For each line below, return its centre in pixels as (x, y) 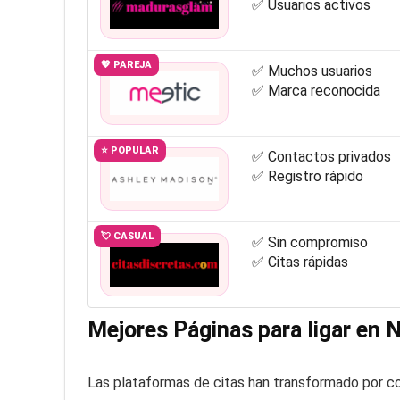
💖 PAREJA (126, 65)
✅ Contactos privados (321, 157)
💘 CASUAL (127, 237)
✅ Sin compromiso (309, 243)
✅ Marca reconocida (316, 91)
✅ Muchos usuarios (312, 71)
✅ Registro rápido (307, 177)
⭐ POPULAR (129, 151)
